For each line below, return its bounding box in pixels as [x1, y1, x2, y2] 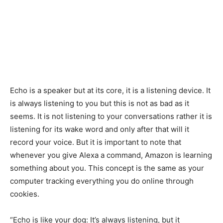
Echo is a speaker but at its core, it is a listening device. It [10, 86, 211, 95]
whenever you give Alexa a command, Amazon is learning [10, 150, 212, 160]
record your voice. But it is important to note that [10, 137, 181, 147]
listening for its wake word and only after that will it [10, 124, 189, 134]
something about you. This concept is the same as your [10, 163, 204, 173]
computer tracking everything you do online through [10, 176, 194, 186]
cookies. [10, 189, 39, 199]
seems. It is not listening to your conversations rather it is [10, 111, 212, 121]
